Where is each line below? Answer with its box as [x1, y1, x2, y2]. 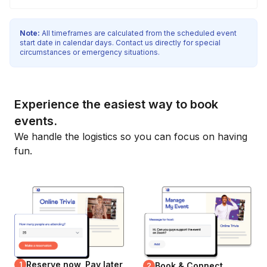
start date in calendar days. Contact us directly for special [20, 38, 221, 47]
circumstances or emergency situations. [20, 48, 160, 57]
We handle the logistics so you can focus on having [14, 131, 247, 142]
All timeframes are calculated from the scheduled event [40, 29, 237, 38]
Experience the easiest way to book [14, 97, 218, 111]
